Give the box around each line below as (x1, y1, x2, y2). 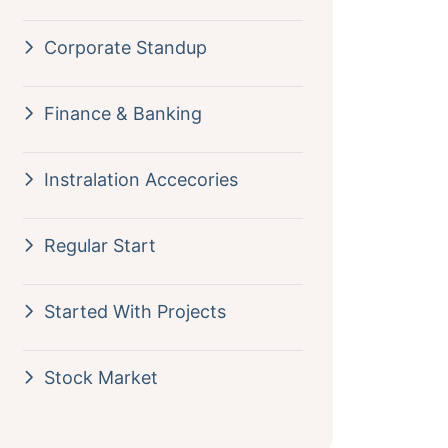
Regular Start (43, 235, 156, 256)
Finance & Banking (43, 103, 202, 124)
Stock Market (43, 367, 158, 388)
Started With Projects (43, 301, 226, 322)
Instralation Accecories (43, 169, 238, 190)
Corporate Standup (43, 37, 207, 58)
